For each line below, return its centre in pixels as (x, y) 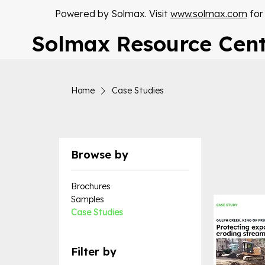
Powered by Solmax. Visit (113, 14)
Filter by (94, 252)
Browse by (100, 155)
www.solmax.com (209, 14)
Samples (88, 199)
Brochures (91, 186)
